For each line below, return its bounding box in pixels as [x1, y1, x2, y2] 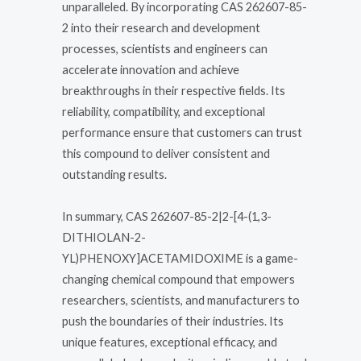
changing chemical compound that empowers [62, 272, 295, 286]
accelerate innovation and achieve [62, 63, 239, 77]
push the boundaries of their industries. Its [62, 313, 284, 328]
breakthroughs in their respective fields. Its [62, 84, 285, 98]
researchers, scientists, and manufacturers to [62, 293, 300, 307]
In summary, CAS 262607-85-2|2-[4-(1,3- [62, 209, 272, 223]
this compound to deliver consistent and [62, 147, 270, 161]
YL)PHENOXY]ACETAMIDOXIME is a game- [62, 251, 298, 265]
